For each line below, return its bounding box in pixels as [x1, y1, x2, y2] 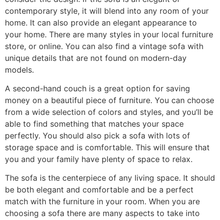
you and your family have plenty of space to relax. [5, 154, 192, 164]
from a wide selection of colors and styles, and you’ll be [5, 107, 213, 117]
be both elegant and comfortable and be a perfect [5, 185, 193, 195]
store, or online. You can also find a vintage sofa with [5, 41, 203, 51]
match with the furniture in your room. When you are [5, 196, 200, 207]
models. [5, 64, 34, 75]
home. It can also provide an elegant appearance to [5, 17, 197, 27]
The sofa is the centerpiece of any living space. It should [5, 173, 215, 183]
